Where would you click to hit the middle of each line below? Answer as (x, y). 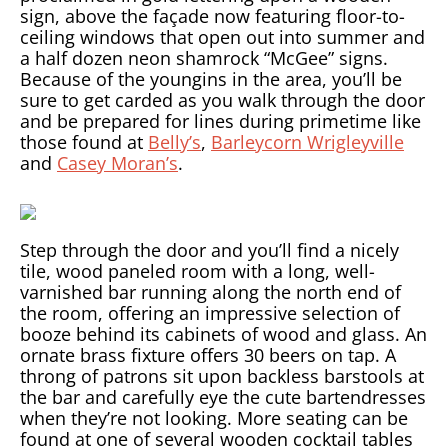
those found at (84, 142)
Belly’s (174, 142)
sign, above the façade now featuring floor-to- (212, 16)
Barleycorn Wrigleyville (307, 142)
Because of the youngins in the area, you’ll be (211, 79)
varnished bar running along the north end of (210, 292)
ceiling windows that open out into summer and (222, 37)
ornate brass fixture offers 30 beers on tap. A (208, 355)
